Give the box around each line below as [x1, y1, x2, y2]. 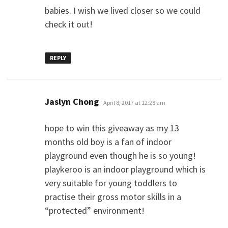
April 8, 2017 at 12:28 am [103, 98, 165, 106]
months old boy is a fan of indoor [44, 135, 172, 148]
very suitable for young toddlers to [44, 177, 177, 189]
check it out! [44, 18, 93, 30]
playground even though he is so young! [44, 149, 196, 161]
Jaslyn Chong [44, 95, 99, 107]
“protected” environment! [44, 204, 145, 216]
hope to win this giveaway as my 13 [44, 122, 179, 134]
